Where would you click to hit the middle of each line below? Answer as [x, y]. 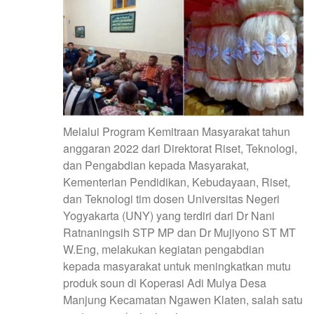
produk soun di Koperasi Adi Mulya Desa [165, 282]
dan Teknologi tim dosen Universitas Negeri [171, 198]
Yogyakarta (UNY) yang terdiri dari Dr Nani [169, 215]
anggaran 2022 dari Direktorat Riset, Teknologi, [180, 148]
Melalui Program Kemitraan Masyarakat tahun [177, 131]
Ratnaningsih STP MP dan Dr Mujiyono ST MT [179, 232]
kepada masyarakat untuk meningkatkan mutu [177, 266]
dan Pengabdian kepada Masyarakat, [156, 165]
